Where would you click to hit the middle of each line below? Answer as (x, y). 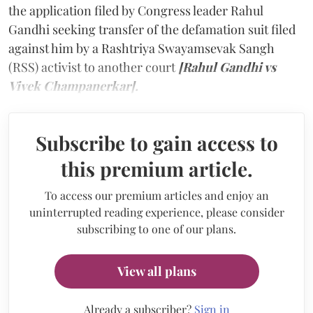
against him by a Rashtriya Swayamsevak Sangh (141, 48)
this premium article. (156, 168)
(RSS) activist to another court (93, 67)
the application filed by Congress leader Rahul (136, 10)
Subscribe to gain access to (156, 143)
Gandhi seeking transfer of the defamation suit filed (152, 29)
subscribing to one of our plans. (156, 228)
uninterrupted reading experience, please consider (156, 212)
